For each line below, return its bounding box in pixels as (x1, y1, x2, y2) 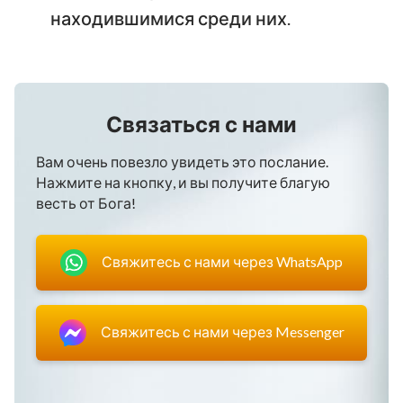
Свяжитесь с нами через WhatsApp (102, 253, 343, 271)
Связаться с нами (106, 110, 297, 137)
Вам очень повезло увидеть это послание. (36, 152, 328, 170)
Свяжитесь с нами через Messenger (100, 323, 345, 341)
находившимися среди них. (50, 6, 291, 29)
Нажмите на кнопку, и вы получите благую (36, 173, 330, 191)
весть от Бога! (36, 193, 136, 211)
